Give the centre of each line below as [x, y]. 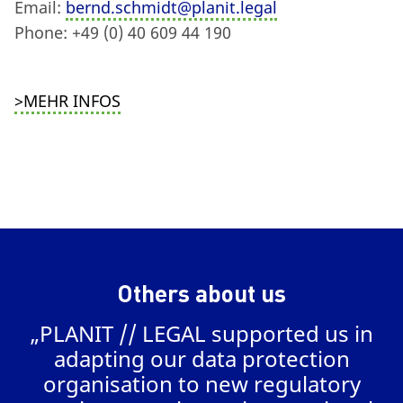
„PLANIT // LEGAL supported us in [201, 333]
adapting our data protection [201, 358]
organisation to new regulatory [201, 383]
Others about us [201, 292]
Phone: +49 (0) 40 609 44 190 [123, 32]
